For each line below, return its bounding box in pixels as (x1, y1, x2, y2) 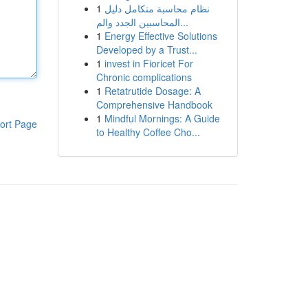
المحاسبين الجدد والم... (179, 15, 188, 29)
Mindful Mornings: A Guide (104, 111, 220, 125)
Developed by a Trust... (96, 43, 197, 56)
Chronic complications (96, 70, 192, 84)
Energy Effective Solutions (104, 29, 217, 43)
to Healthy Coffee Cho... (96, 125, 200, 139)
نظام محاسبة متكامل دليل (104, 1, 210, 15)
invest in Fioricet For (104, 56, 193, 70)
